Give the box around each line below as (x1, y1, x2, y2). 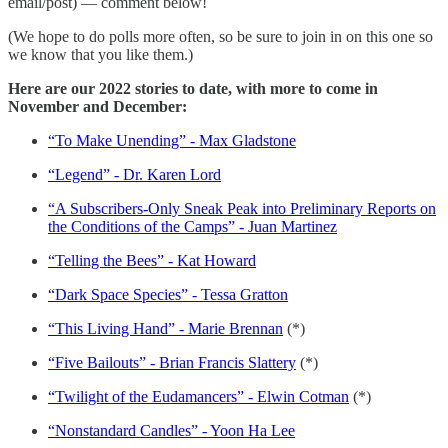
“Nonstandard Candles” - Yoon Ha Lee (48, 421, 295, 439)
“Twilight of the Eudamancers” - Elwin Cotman (48, 387, 349, 405)
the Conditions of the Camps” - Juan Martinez (48, 217, 337, 235)
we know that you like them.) (8, 45, 193, 63)
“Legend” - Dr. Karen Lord (48, 165, 221, 183)
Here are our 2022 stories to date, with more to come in (8, 79, 378, 97)
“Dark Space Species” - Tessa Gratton (48, 285, 288, 303)
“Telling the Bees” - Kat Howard (48, 251, 256, 269)
